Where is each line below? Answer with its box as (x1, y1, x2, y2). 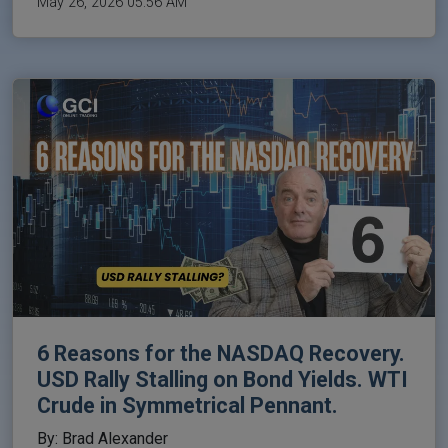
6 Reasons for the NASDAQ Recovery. (37, 340, 405, 366)
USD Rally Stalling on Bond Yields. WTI (37, 366, 408, 392)
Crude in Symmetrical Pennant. (37, 392, 338, 418)
